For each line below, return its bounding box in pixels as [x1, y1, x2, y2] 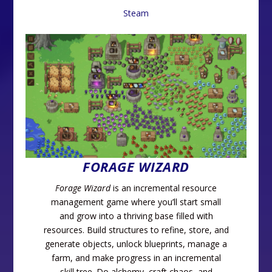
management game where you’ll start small [51, 195, 221, 208]
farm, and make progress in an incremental [51, 251, 221, 263]
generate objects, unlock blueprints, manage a [45, 237, 227, 250]
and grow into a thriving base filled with [59, 209, 213, 222]
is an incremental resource [110, 182, 217, 194]
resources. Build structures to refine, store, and [43, 223, 229, 236]
